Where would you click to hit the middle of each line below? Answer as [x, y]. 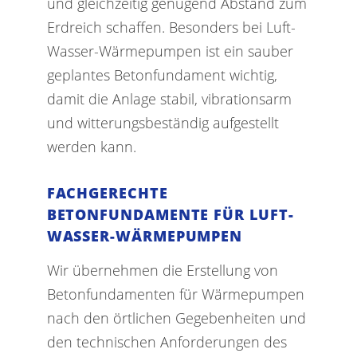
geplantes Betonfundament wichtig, [162, 74]
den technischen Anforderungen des [167, 341]
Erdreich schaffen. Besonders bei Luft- [171, 26]
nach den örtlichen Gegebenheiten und [176, 317]
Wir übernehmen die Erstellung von [162, 269]
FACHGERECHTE [107, 193]
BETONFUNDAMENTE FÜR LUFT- [170, 214]
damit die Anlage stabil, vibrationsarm [169, 98]
